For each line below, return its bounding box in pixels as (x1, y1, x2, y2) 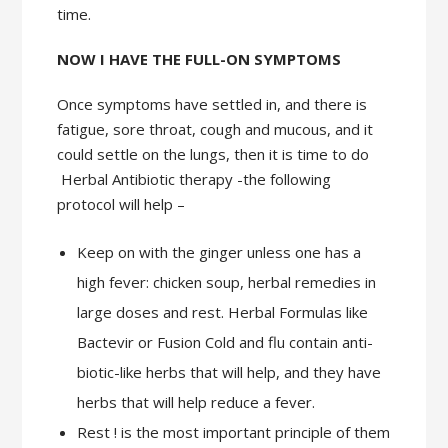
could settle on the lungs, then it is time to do (57, 144, 370, 165)
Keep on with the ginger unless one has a (76, 242, 361, 263)
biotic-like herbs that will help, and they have (76, 362, 381, 383)
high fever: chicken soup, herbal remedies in (76, 272, 376, 293)
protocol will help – (57, 194, 186, 215)
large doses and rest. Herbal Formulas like (76, 302, 368, 323)
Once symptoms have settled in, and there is (57, 94, 368, 115)
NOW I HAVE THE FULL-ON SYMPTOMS (57, 49, 342, 70)
